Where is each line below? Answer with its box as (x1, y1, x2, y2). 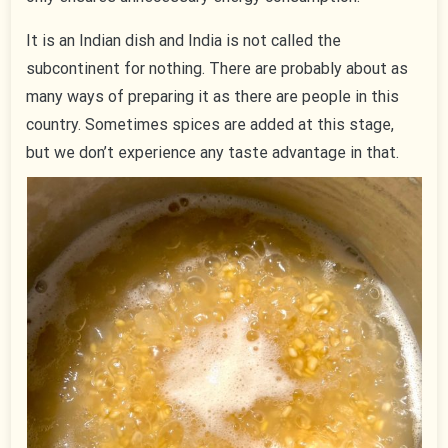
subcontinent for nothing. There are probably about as (26, 59, 409, 79)
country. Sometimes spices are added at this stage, (26, 115, 395, 135)
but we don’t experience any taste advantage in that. (26, 143, 400, 163)
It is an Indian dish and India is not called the (26, 31, 342, 51)
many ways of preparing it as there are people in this (26, 87, 400, 107)
